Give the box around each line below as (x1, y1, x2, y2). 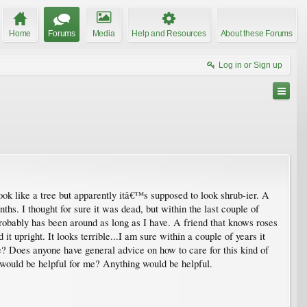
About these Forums (220, 28, 293, 38)
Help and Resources (132, 28, 206, 38)
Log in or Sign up (219, 60, 282, 70)
